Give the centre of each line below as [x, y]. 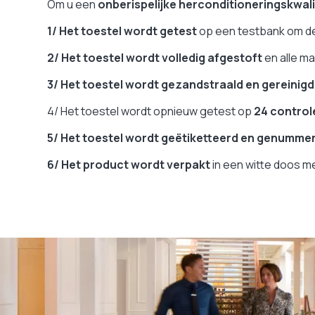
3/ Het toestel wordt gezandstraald [145, 84]
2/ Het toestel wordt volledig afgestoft [155, 57]
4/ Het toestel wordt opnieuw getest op [150, 111]
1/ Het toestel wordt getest [122, 31]
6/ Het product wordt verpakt [129, 164]
